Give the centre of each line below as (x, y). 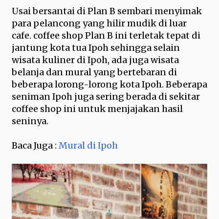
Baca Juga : (35, 145)
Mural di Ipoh (88, 145)
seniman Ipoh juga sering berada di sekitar (106, 97)
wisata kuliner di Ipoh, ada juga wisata (95, 60)
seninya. (30, 121)
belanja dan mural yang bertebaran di (94, 72)
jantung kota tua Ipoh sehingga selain (96, 48)
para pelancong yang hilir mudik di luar (99, 23)
